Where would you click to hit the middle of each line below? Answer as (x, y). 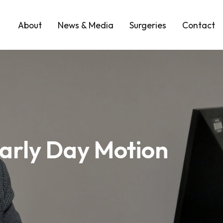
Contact (199, 25)
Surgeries (148, 25)
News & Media (86, 25)
